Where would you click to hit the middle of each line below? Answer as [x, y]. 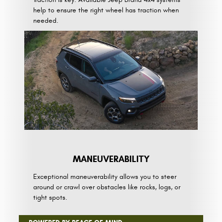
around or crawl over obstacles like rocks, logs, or [107, 187]
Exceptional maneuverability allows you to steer [105, 177]
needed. [46, 20]
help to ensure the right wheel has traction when [106, 10]
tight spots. [50, 198]
